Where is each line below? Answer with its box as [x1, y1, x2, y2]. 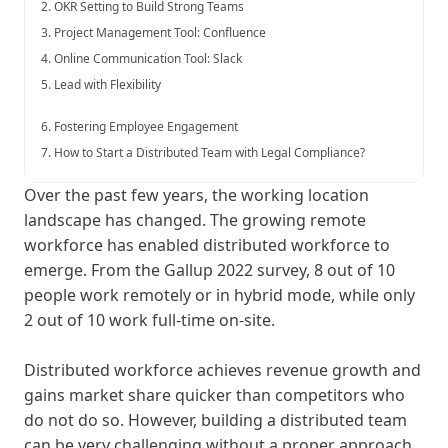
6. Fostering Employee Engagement [41, 117, 238, 135]
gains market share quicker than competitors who [24, 383, 405, 406]
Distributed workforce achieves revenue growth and [24, 358, 421, 381]
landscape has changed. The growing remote [24, 208, 366, 231]
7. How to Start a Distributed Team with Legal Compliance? [41, 143, 365, 161]
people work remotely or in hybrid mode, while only [24, 283, 415, 306]
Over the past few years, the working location [24, 183, 369, 206]
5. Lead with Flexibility [41, 75, 161, 93]
